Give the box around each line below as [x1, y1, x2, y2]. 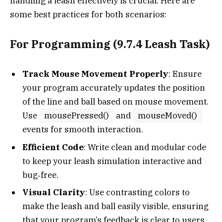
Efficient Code [22, 141, 84, 153]
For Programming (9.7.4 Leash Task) [10, 37, 210, 51]
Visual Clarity [22, 187, 85, 198]
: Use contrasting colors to [85, 187, 190, 198]
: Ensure [168, 68, 202, 80]
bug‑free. [22, 169, 58, 180]
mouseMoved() [138, 110, 197, 121]
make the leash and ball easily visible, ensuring [22, 201, 209, 212]
